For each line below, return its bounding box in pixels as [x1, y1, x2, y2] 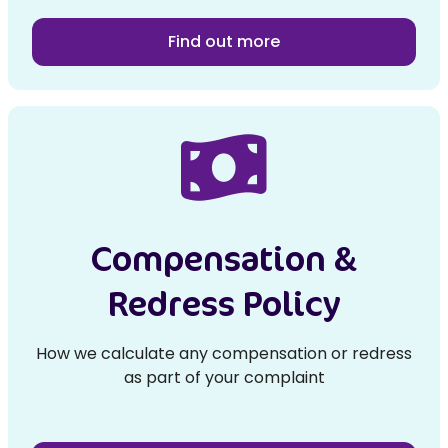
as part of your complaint [123, 366, 325, 389]
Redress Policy [107, 279, 341, 327]
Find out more [168, 30, 280, 53]
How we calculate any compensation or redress [36, 342, 412, 365]
